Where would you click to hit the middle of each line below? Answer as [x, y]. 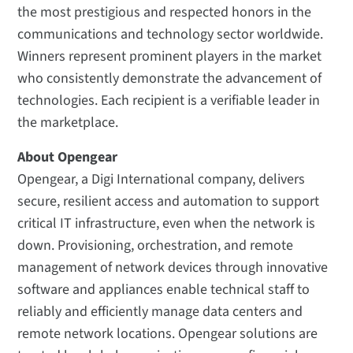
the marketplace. [68, 123]
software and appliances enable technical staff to [164, 290]
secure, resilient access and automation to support [169, 202]
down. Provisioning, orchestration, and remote [156, 246]
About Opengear [68, 158]
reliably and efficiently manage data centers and [160, 312]
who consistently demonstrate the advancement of [170, 79]
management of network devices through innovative [173, 268]
